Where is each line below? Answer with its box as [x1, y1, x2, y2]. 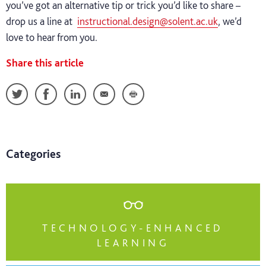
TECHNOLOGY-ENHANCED [42, 221, 224, 234]
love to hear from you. [6, 31, 100, 43]
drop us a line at [6, 15, 77, 27]
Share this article [6, 56, 84, 69]
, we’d [218, 15, 242, 27]
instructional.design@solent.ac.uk [77, 15, 218, 27]
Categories [6, 147, 61, 161]
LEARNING [96, 236, 170, 249]
